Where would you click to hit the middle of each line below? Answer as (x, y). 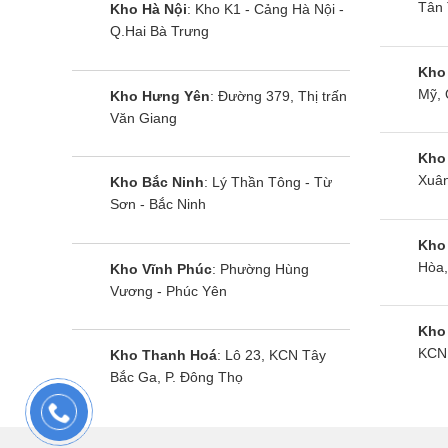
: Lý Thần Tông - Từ (268, 182)
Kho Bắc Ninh (157, 182)
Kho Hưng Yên (160, 95)
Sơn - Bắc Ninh (158, 204)
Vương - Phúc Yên (168, 290)
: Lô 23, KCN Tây (271, 355)
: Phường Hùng (260, 268)
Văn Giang (143, 117)
